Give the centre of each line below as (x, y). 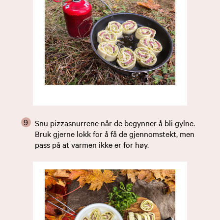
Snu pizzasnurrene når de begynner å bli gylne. (115, 123)
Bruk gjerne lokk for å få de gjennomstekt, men (114, 134)
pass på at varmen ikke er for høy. (93, 145)
